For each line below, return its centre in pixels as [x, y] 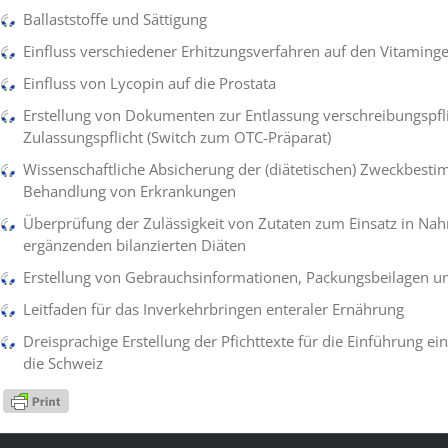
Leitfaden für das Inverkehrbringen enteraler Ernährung [214, 309]
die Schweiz [63, 363]
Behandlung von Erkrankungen [130, 191]
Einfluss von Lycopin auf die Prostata [150, 83]
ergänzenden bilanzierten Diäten [135, 245]
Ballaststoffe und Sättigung [115, 19]
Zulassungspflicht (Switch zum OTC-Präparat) [177, 137]
